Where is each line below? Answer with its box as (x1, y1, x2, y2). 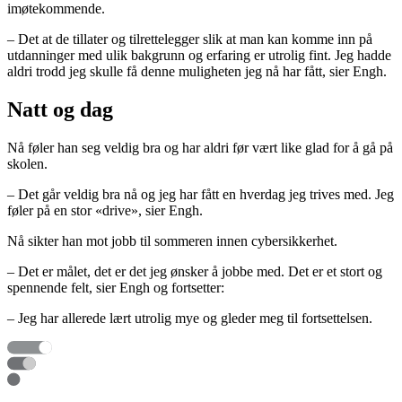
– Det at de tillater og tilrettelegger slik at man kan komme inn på (7, 31, 372, 47)
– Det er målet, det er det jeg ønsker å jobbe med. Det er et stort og (7, 263, 382, 279)
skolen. (7, 155, 48, 171)
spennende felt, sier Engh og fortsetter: (7, 279, 224, 295)
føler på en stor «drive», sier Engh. (7, 202, 203, 218)
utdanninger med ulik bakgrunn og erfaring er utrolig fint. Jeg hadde (7, 47, 391, 63)
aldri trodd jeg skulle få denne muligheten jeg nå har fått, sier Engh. (7, 63, 387, 79)
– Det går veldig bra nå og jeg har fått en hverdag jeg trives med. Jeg (7, 186, 394, 202)
